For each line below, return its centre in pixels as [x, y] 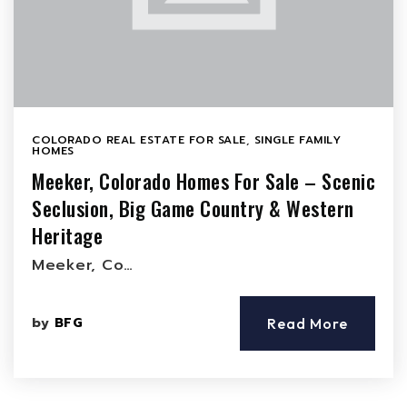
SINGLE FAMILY [297, 140]
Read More [308, 323]
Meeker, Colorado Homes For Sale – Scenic [203, 181]
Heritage [67, 235]
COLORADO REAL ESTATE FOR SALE [139, 140]
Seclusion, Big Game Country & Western [193, 208]
